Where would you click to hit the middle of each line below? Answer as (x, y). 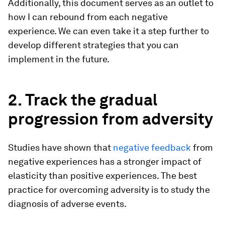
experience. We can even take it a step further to (108, 31)
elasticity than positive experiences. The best (102, 176)
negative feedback (152, 148)
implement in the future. (59, 59)
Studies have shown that (61, 148)
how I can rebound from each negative (88, 17)
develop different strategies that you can (93, 45)
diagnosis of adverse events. (67, 204)
